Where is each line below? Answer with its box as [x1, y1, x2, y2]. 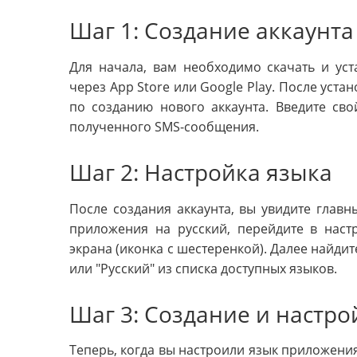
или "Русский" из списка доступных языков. [69, 259, 337, 277]
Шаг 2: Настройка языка [69, 156, 332, 187]
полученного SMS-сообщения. [69, 117, 259, 135]
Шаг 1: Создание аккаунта [69, 14, 354, 45]
